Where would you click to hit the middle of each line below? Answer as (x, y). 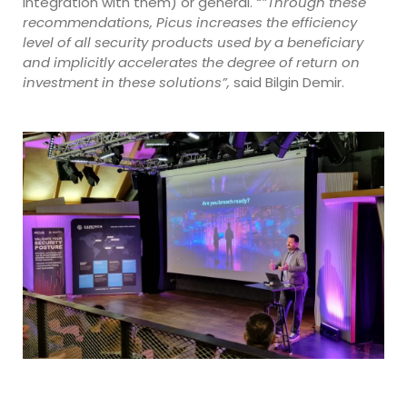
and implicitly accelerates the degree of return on (191, 63)
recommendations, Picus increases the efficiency (190, 23)
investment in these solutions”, (126, 83)
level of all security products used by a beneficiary (193, 43)
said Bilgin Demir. (287, 83)
